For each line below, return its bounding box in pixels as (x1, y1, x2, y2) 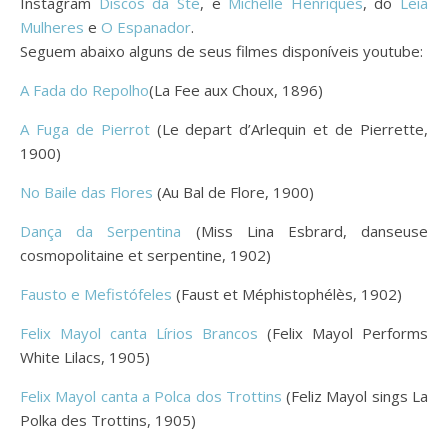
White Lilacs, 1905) (20, 346, 154, 367)
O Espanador (101, 16, 191, 37)
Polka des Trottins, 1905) (20, 409, 200, 430)
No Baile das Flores (20, 181, 153, 202)
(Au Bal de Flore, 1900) (153, 181, 314, 202)
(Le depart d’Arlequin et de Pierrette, (149, 118, 429, 139)
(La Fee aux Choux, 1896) (149, 79, 323, 100)
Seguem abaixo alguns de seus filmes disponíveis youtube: (20, 40, 423, 61)
